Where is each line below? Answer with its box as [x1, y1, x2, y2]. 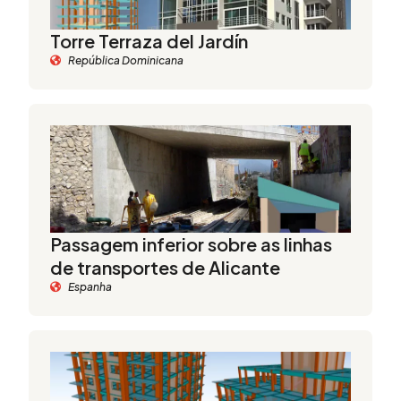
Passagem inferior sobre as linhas [50, 233, 332, 255]
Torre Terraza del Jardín [50, 30, 248, 52]
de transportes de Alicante [50, 256, 280, 278]
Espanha [68, 280, 112, 294]
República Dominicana [68, 54, 183, 67]
